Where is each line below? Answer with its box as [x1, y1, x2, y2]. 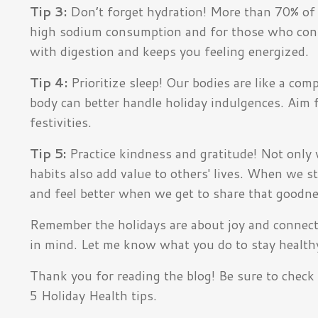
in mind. [30, 234, 77, 253]
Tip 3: [30, 1, 67, 21]
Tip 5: [30, 143, 66, 163]
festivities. [30, 112, 95, 131]
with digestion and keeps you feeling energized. [30, 41, 312, 60]
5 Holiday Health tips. [30, 285, 157, 305]
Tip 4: [30, 72, 67, 92]
